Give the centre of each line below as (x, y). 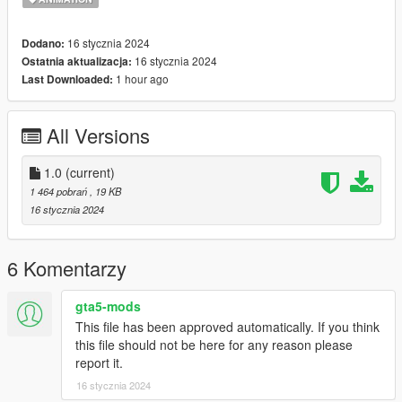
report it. (99, 362)
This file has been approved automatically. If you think (227, 326)
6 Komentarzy (67, 267)
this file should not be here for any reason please (214, 344)
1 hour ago (141, 78)
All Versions (98, 135)
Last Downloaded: (67, 79)
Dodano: (43, 43)
